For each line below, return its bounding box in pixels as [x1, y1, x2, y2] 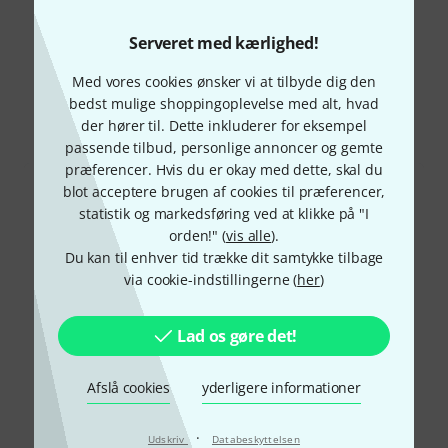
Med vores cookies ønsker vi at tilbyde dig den [72, 72, 376, 91]
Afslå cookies [87, 378, 170, 397]
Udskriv [147, 432, 188, 446]
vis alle [226, 226, 272, 245]
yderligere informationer [201, 378, 361, 397]
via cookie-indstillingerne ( [124, 270, 298, 289]
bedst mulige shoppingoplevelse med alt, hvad [69, 94, 379, 113]
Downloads [207, 104, 293, 127]
